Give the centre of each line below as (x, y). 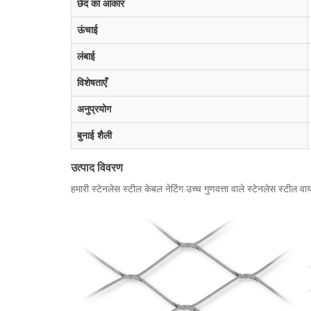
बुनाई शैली (94, 135)
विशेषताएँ (92, 83)
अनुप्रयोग (94, 109)
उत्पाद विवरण (97, 168)
